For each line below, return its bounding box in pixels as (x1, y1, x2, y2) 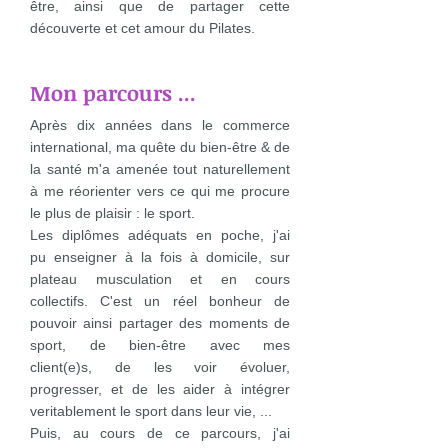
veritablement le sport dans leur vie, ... (30, 403, 272, 419)
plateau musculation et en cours (30, 271, 290, 287)
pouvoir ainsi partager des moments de (30, 315, 290, 331)
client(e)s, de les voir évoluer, (30, 359, 290, 375)
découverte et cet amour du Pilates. (30, 20, 255, 36)
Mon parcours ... (30, 78, 196, 107)
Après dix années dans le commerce (30, 117, 290, 133)
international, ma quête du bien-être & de (30, 139, 290, 155)
